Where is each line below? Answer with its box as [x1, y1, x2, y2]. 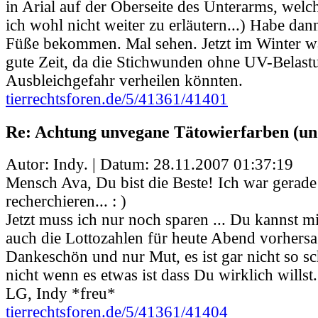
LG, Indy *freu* [6, 284, 116, 302]
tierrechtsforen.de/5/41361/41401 [6, 90, 228, 109]
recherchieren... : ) [6, 192, 126, 210]
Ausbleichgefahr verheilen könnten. [6, 72, 243, 90]
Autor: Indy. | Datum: [6, 155, 153, 173]
